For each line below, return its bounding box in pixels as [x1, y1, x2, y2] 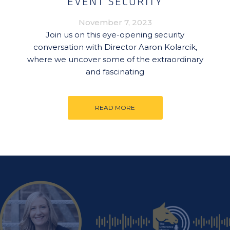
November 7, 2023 [78, 17, 152, 27]
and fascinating [86, 67, 144, 76]
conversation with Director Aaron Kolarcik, [33, 42, 197, 52]
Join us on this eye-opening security [46, 30, 184, 40]
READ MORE [95, 104, 135, 111]
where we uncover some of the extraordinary [27, 54, 203, 64]
